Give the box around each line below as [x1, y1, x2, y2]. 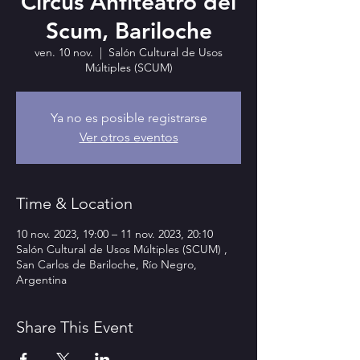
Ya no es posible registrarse [50, 110, 207, 125]
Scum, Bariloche [45, 17, 212, 44]
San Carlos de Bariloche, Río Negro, [16, 257, 197, 272]
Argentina [16, 272, 67, 287]
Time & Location [16, 194, 133, 213]
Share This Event [16, 317, 133, 337]
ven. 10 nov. [35, 45, 93, 59]
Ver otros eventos [79, 129, 178, 145]
